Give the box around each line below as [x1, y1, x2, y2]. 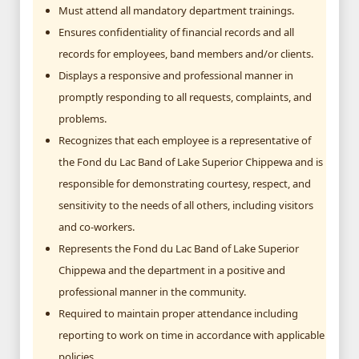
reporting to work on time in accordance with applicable [58, 327, 325, 342]
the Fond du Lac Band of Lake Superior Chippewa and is [58, 154, 323, 169]
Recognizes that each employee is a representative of [58, 132, 311, 147]
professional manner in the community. [58, 284, 246, 299]
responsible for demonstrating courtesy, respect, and [58, 175, 311, 191]
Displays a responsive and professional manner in [58, 67, 293, 83]
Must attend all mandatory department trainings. [58, 2, 294, 18]
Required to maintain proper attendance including [58, 305, 298, 321]
